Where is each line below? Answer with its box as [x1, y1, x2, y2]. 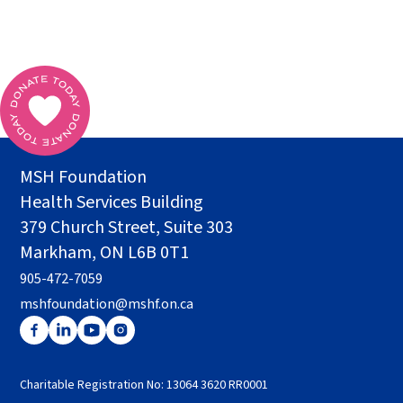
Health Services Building [20, 189, 204, 215]
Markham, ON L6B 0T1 [20, 239, 190, 265]
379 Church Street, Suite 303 [20, 214, 234, 240]
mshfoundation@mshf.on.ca [20, 293, 194, 314]
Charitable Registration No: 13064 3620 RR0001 [20, 375, 269, 394]
